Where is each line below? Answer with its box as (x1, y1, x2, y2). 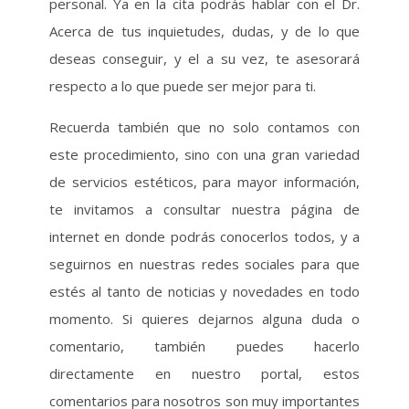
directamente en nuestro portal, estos (48, 364, 361, 383)
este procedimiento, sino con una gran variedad (48, 145, 361, 163)
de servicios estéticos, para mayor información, (48, 173, 361, 191)
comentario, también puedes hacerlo (48, 337, 361, 355)
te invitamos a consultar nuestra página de (48, 200, 361, 218)
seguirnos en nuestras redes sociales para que (48, 255, 361, 273)
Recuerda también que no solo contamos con (48, 118, 361, 136)
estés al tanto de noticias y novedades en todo (48, 282, 361, 300)
